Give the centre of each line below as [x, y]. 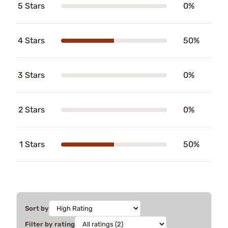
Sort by [37, 208]
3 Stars [31, 75]
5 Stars [31, 6]
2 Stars [32, 110]
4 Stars [31, 40]
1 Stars [32, 144]
